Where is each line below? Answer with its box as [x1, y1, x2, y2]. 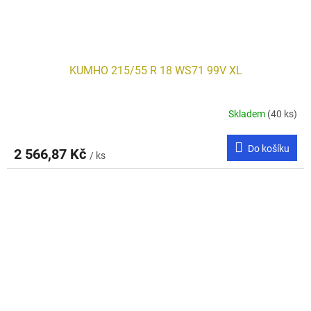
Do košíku [248, 142, 289, 154]
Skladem [228, 108, 267, 120]
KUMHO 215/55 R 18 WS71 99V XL [69, 63, 242, 77]
